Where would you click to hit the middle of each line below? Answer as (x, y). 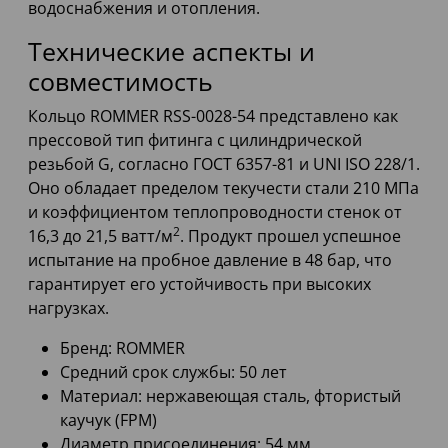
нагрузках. (68, 308)
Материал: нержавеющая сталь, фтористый (230, 396)
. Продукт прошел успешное (290, 236)
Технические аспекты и (171, 51)
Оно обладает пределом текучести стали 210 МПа (223, 188)
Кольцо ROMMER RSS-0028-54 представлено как (213, 116)
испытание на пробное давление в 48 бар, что (210, 260)
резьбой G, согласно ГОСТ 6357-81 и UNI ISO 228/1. (224, 164)
